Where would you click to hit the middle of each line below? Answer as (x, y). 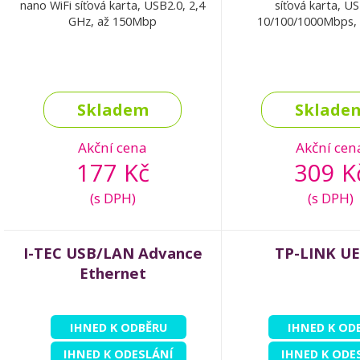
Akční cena (112, 148)
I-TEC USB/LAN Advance (112, 253)
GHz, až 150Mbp (112, 21)
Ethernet (112, 273)
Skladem (112, 110)
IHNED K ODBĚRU (118, 327)
